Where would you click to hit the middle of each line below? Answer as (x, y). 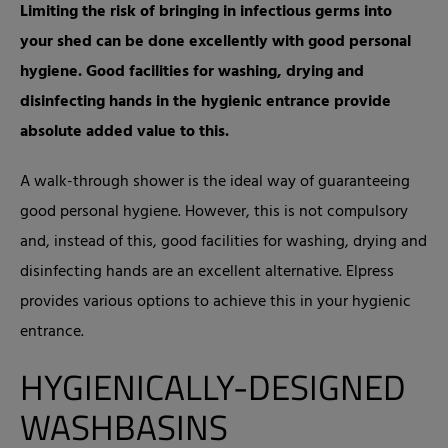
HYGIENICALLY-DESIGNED (213, 387)
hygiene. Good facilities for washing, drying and (192, 72)
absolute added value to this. (124, 132)
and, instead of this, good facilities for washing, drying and (223, 242)
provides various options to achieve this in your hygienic (215, 302)
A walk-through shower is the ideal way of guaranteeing (215, 182)
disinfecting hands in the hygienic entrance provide (205, 102)
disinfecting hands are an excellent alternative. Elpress (207, 272)
